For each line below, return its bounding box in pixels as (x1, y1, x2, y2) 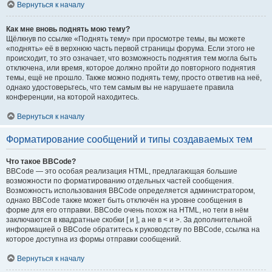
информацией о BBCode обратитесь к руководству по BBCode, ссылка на (6, 225, 260, 234)
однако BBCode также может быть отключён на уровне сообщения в (6, 196, 242, 205)
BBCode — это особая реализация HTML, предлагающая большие (6, 167, 237, 175)
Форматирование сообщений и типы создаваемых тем (6, 134, 253, 144)
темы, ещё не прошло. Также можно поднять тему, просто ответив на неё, (6, 73, 262, 82)
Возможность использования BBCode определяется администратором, (6, 186, 255, 195)
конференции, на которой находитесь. (6, 93, 139, 101)
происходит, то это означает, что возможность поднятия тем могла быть (6, 54, 257, 63)
